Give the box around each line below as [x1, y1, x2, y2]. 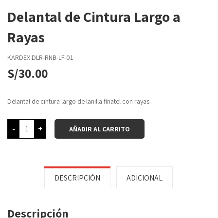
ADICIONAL [126, 172, 163, 183]
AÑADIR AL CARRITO [69, 124, 130, 133]
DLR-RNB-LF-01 [32, 53, 73, 62]
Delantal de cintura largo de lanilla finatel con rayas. [7, 96, 151, 106]
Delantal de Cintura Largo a [7, 6, 181, 26]
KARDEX [7, 53, 32, 62]
